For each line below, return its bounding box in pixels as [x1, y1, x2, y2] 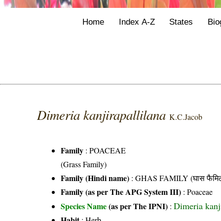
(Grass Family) [61, 158, 107, 169]
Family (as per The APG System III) [61, 185, 182, 197]
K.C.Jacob [169, 111, 203, 122]
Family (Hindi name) [61, 172, 130, 184]
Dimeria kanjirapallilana [37, 105, 170, 123]
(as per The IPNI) [109, 200, 168, 212]
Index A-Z [118, 16, 155, 27]
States [169, 16, 193, 27]
